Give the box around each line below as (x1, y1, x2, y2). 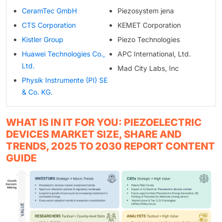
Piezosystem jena (117, 6, 174, 15)
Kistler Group (22, 35, 63, 44)
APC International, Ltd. (117, 49, 191, 58)
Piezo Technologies (117, 35, 180, 44)
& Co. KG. (22, 87, 53, 96)
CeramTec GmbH (22, 6, 77, 15)
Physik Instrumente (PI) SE (22, 75, 108, 84)
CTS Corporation (22, 20, 76, 29)
